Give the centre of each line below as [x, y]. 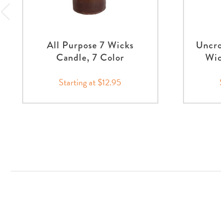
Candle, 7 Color [90, 57]
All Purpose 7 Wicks [90, 45]
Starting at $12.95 [90, 82]
